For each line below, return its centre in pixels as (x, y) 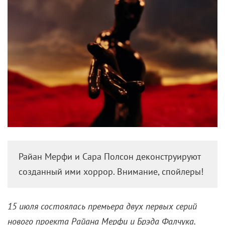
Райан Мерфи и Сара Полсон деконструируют (110, 156)
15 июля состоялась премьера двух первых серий (102, 206)
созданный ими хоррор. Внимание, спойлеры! (111, 171)
